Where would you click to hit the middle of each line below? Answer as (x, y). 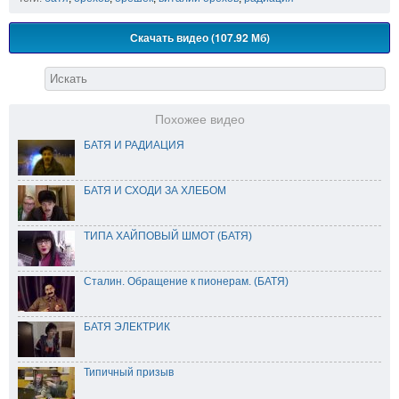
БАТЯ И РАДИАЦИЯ (134, 145)
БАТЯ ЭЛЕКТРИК (127, 326)
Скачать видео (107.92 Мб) (199, 37)
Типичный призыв (129, 372)
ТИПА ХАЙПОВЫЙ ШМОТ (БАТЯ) (168, 236)
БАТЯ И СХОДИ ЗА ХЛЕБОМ (155, 190)
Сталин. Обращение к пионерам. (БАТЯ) (186, 281)
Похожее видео (199, 119)
